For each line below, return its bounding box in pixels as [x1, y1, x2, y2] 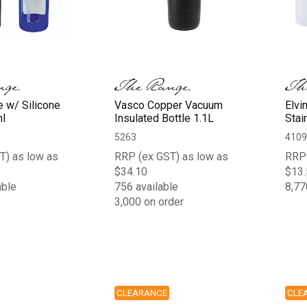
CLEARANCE [116, 287, 168, 298]
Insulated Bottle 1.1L [114, 111, 214, 125]
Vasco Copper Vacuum [114, 98, 223, 112]
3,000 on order [114, 195, 184, 208]
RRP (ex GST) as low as [114, 149, 229, 163]
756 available [114, 180, 179, 193]
